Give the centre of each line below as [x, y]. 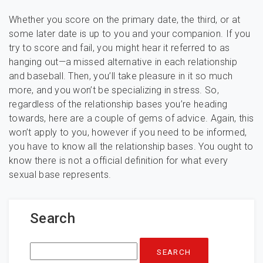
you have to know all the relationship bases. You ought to [131, 146]
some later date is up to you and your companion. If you [130, 34]
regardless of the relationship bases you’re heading [118, 104]
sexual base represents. [60, 175]
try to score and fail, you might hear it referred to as [119, 48]
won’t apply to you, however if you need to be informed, [128, 132]
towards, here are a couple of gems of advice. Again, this [131, 118]
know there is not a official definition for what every [119, 161]
